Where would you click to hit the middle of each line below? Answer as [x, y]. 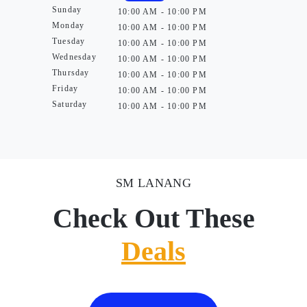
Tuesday [69, 41]
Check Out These [153, 218]
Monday [69, 25]
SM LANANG [153, 183]
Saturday [70, 104]
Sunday [67, 10]
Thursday [71, 73]
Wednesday [74, 57]
